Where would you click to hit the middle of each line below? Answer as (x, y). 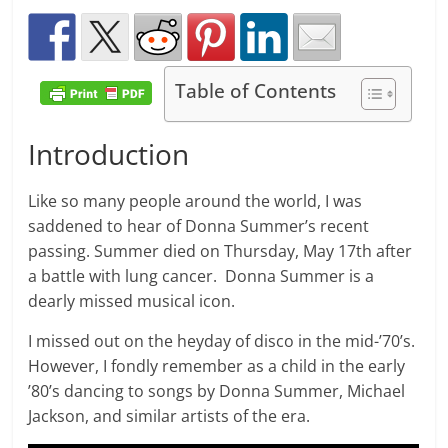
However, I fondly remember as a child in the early (217, 366)
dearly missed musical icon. (132, 301)
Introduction (109, 154)
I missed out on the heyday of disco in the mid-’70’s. (222, 341)
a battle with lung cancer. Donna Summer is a (201, 276)
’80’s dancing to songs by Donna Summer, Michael (217, 391)
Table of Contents (256, 91)
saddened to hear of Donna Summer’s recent (199, 226)
